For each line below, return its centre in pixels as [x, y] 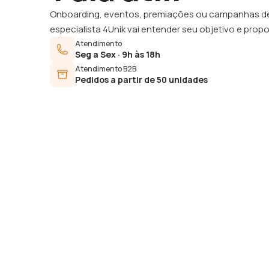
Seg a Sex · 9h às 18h [118, 54]
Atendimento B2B [106, 68]
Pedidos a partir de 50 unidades [142, 79]
